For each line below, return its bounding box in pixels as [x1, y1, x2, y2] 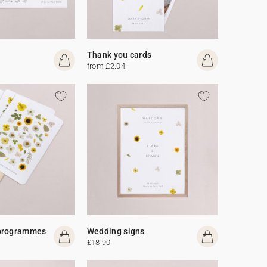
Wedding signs [86, 226, 145, 236]
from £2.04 [86, 61, 125, 70]
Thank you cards [86, 49, 152, 60]
